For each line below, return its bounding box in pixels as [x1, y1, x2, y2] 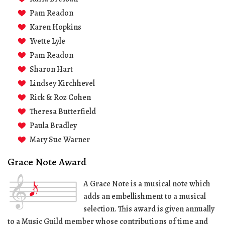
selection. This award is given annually [83, 203, 214, 214]
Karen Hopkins [30, 22, 81, 33]
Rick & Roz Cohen [30, 92, 91, 103]
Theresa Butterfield [30, 106, 96, 117]
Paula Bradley [30, 120, 77, 131]
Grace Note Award [8, 155, 86, 169]
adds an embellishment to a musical [83, 191, 206, 202]
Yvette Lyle [30, 36, 65, 47]
